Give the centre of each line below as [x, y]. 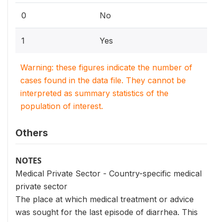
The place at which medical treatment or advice [105, 199]
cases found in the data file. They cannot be [103, 80]
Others [32, 133]
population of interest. [62, 106]
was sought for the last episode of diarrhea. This [107, 212]
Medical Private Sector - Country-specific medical [109, 173]
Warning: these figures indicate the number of [106, 67]
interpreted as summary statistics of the [94, 93]
